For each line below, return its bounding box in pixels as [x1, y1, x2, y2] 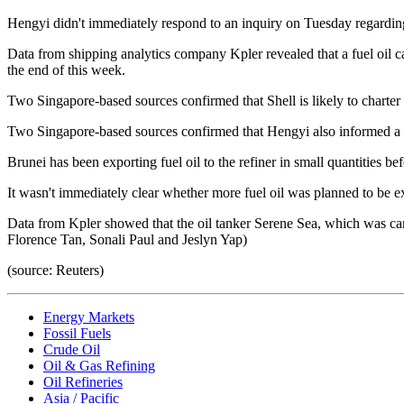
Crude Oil [43, 341, 100, 357]
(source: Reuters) [7, 262, 104, 278]
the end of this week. [7, 61, 125, 78]
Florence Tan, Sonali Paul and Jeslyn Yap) [7, 231, 247, 247]
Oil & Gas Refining [43, 357, 155, 373]
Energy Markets [43, 308, 134, 325]
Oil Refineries [43, 373, 123, 390]
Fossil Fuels [43, 325, 111, 341]
